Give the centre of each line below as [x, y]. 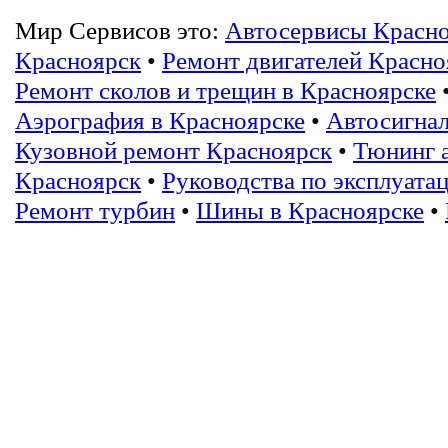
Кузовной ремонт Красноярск [173, 150]
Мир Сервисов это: [120, 30]
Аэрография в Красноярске [160, 120]
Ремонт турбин [95, 210]
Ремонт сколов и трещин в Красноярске [225, 90]
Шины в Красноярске [310, 210]
